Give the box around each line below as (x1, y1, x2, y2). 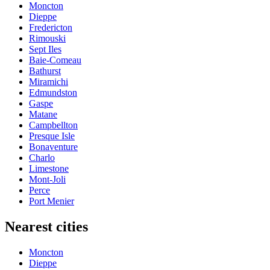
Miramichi (29, 76, 68, 87)
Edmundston (29, 87, 77, 98)
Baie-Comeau (29, 54, 81, 65)
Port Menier (29, 195, 74, 206)
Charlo (29, 152, 55, 163)
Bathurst (29, 65, 61, 76)
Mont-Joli (29, 174, 66, 184)
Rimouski (29, 33, 66, 43)
